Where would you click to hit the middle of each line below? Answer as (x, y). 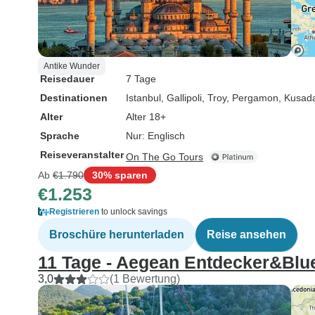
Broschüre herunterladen (117, 234)
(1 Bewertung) (145, 279)
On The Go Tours (165, 157)
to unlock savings (133, 212)
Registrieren (74, 212)
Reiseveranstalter (82, 155)
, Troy (214, 98)
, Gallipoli (181, 98)
